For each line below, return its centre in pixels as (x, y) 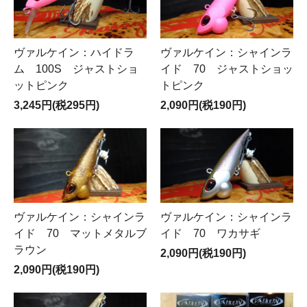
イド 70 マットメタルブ (80, 233)
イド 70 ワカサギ (210, 233)
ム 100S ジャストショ (76, 69)
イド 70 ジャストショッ (227, 69)
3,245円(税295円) (57, 105)
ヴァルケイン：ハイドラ (74, 52)
